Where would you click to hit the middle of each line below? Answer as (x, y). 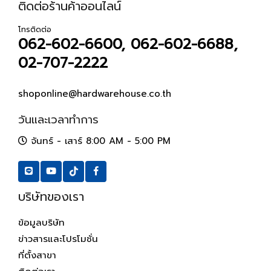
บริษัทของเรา (51, 196)
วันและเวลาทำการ (58, 119)
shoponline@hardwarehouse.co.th (95, 93)
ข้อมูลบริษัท (41, 222)
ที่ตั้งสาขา (37, 255)
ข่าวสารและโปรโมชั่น (58, 239)
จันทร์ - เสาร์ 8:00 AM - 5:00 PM (99, 141)
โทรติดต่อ (35, 29)
